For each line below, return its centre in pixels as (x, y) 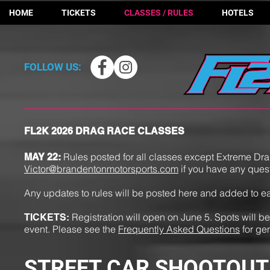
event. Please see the (71, 229)
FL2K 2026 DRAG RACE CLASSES (104, 131)
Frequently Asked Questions (179, 229)
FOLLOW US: (53, 67)
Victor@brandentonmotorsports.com (101, 169)
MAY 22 (41, 157)
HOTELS (238, 13)
